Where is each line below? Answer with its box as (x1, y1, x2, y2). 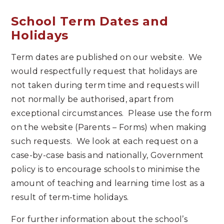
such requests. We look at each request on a (11, 136, 198, 146)
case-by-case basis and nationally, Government (11, 150, 204, 160)
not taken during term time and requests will (11, 80, 200, 90)
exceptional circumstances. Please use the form (11, 108, 212, 118)
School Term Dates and (11, 13, 168, 28)
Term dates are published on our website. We (11, 52, 202, 62)
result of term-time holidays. (11, 192, 129, 202)
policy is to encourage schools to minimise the (11, 164, 200, 174)
